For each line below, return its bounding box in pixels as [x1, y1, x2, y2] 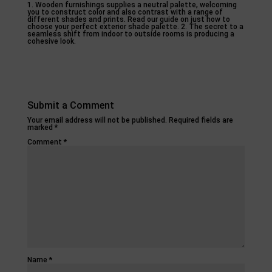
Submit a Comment [27, 99, 114, 111]
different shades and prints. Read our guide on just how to [27, 15, 230, 24]
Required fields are [168, 115, 233, 124]
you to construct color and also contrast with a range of [27, 7, 223, 16]
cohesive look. [27, 36, 76, 46]
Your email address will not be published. [27, 115, 167, 124]
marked [27, 123, 55, 132]
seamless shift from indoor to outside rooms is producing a [27, 29, 234, 38]
